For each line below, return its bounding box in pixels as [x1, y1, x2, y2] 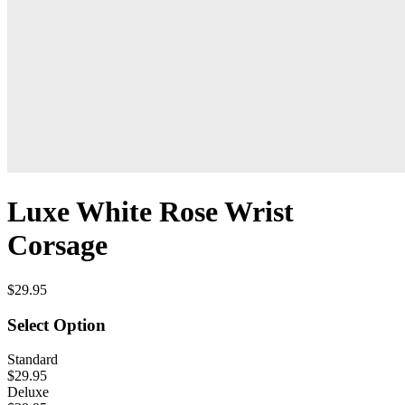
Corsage [7, 229, 108, 262]
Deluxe [7, 384, 49, 400]
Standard [7, 352, 58, 368]
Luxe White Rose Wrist [7, 195, 294, 229]
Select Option [7, 315, 106, 334]
